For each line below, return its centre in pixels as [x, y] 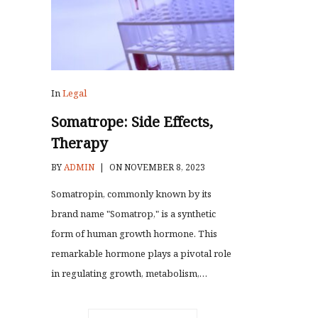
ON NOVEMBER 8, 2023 [156, 168]
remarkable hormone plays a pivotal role [141, 254]
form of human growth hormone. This [134, 234]
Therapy [79, 143]
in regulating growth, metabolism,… [129, 274]
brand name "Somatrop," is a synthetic [133, 214]
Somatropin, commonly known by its [131, 194]
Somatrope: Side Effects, [132, 122]
